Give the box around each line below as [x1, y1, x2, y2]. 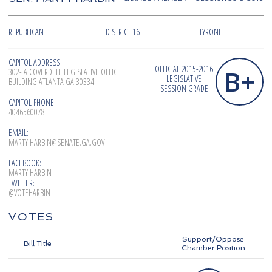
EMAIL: [8, 127, 29, 139]
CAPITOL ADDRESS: [8, 56, 62, 69]
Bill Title [24, 239, 52, 248]
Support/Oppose [182, 235, 244, 244]
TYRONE [199, 26, 222, 38]
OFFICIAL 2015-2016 [155, 63, 213, 75]
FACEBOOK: [8, 157, 41, 169]
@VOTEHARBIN [8, 187, 50, 199]
